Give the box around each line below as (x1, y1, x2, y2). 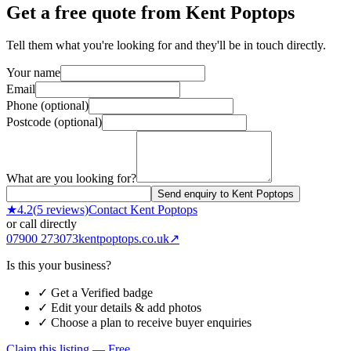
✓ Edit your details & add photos (38, 301, 201, 315)
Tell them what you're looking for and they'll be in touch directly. (6, 38, 326, 52)
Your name (6, 66, 60, 80)
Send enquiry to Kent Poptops (157, 188, 294, 201)
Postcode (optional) (6, 115, 102, 129)
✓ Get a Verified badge (38, 286, 153, 300)
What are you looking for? (6, 172, 136, 186)
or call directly (6, 217, 77, 231)
